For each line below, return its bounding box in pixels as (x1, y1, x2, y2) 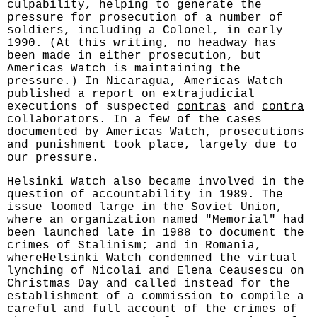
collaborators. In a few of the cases (7, 113, 262, 126)
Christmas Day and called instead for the (7, 277, 290, 290)
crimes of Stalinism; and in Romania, (7, 239, 262, 252)
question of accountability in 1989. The (7, 188, 283, 201)
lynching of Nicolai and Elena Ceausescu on (7, 265, 304, 277)
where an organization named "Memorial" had (7, 214, 304, 226)
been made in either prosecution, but (7, 50, 262, 62)
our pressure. (7, 151, 99, 164)
